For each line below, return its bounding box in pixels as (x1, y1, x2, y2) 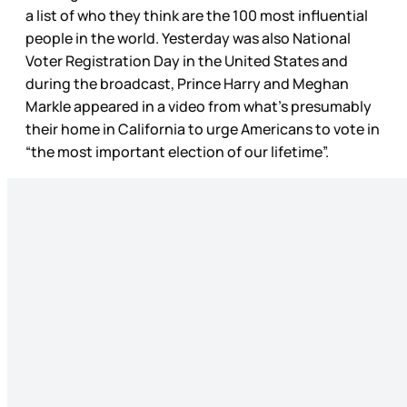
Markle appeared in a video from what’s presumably (25, 96, 372, 117)
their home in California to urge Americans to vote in (25, 119, 380, 140)
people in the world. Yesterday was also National (25, 28, 351, 49)
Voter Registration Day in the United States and (25, 51, 348, 72)
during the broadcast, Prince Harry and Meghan (25, 74, 349, 94)
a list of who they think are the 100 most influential (25, 5, 368, 26)
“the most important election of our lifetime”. (25, 142, 332, 163)
